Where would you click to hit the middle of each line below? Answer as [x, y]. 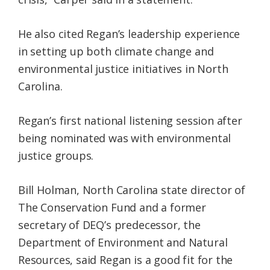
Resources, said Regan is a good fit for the [126, 260]
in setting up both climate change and [116, 52]
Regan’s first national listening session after [130, 121]
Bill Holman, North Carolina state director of [132, 190]
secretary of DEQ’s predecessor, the [109, 225]
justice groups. [56, 156]
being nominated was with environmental [125, 138]
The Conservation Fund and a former [112, 208]
